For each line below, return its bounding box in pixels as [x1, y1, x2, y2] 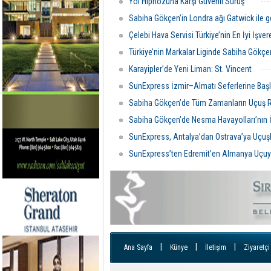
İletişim [205, 243, 226, 252]
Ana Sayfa [124, 243, 152, 252]
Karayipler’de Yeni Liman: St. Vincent [129, 64, 253, 74]
